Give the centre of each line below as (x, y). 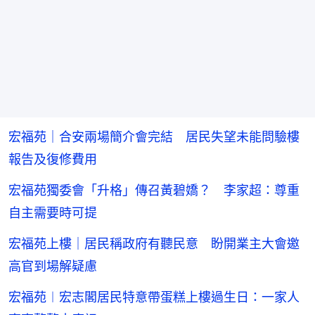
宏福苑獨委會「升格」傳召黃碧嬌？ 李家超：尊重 (154, 190)
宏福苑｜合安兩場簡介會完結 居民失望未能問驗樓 (154, 136)
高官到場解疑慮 (53, 266)
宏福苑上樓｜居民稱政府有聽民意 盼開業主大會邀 (154, 243)
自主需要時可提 (53, 212)
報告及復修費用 (53, 159)
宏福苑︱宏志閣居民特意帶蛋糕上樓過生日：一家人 (154, 297)
